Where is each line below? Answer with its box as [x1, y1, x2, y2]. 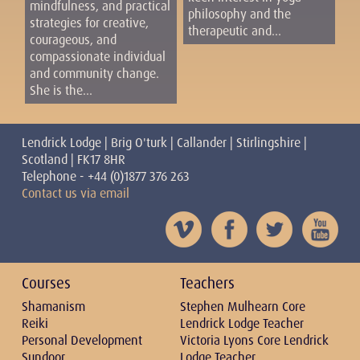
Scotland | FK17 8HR [21, 151, 125, 169]
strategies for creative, [29, 14, 149, 31]
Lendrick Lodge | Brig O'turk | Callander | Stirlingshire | [21, 134, 307, 152]
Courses [21, 272, 71, 293]
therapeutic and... [187, 22, 281, 39]
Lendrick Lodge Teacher [180, 314, 304, 332]
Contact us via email [21, 185, 129, 202]
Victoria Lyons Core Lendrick [180, 331, 329, 349]
